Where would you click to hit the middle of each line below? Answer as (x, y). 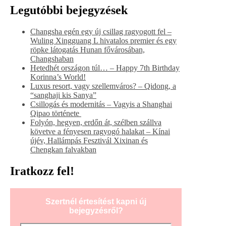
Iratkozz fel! (42, 171)
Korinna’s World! (58, 77)
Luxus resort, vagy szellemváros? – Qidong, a (103, 86)
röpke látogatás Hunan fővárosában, (88, 50)
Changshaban (52, 59)
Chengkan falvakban (63, 150)
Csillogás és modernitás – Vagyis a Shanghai (101, 104)
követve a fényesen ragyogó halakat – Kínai (100, 132)
